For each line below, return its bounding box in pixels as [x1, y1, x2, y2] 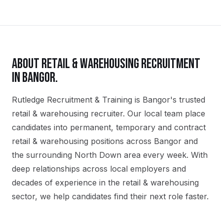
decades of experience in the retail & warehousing [12, 178, 199, 187]
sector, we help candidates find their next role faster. [12, 191, 209, 201]
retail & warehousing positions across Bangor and [12, 136, 198, 146]
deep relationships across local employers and [12, 164, 186, 174]
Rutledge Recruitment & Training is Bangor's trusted [12, 95, 205, 105]
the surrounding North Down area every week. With [12, 150, 208, 160]
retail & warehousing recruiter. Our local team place [12, 109, 205, 118]
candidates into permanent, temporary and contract [12, 122, 206, 132]
